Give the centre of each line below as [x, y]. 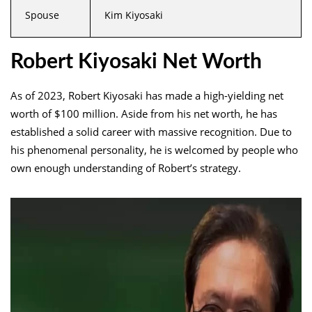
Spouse [42, 15]
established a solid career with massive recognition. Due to [151, 131]
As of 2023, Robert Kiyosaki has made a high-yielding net [147, 95]
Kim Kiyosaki [134, 15]
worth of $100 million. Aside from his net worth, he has [144, 113]
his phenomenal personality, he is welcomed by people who [154, 149]
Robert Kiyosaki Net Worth [136, 62]
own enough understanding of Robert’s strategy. [126, 167]
